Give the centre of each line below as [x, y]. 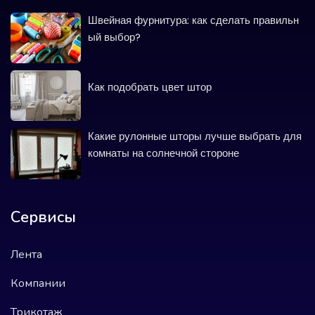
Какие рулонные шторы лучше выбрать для [195, 136]
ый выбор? [114, 37]
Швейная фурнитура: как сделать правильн [193, 20]
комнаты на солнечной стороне [163, 153]
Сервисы [43, 218]
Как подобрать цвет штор [150, 86]
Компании [38, 284]
